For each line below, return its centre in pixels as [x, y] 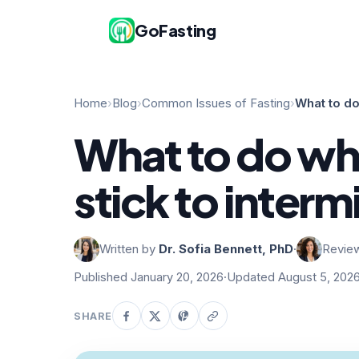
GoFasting [175, 30]
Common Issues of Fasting [216, 103]
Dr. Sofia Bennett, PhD [226, 249]
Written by [129, 249]
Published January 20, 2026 [149, 277]
